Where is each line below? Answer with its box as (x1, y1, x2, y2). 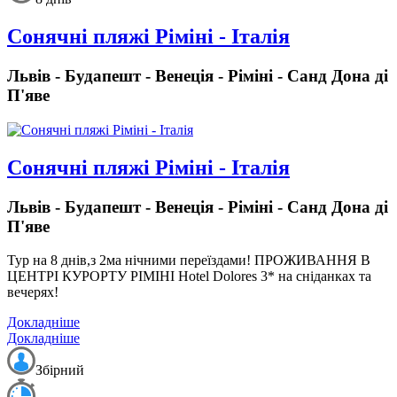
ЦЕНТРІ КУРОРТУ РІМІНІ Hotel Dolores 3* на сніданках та (7, 269, 371, 284)
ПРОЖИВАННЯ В (254, 253, 370, 269)
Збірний (35, 362, 84, 378)
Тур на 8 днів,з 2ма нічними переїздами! (7, 253, 254, 269)
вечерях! (7, 284, 58, 300)
